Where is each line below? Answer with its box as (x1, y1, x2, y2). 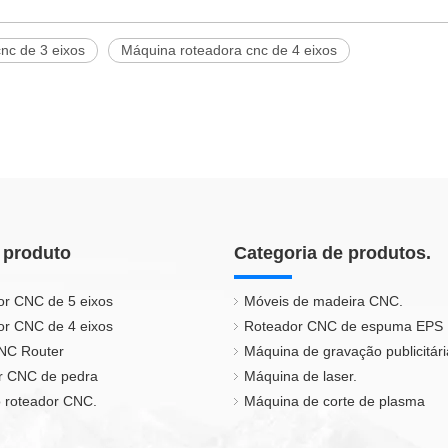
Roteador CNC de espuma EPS (244, 318, 443, 334)
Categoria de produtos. (234, 243, 431, 263)
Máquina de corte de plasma (244, 393, 425, 409)
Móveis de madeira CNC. (244, 293, 403, 309)
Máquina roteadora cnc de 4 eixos (121, 42, 337, 58)
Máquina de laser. (244, 368, 357, 384)
